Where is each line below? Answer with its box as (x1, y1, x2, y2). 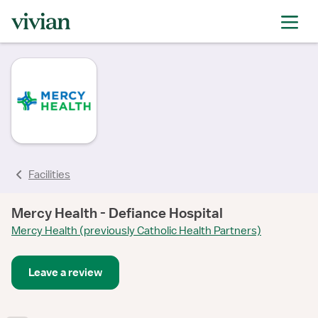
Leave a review (28, 265, 102, 280)
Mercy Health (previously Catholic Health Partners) (11, 224, 261, 238)
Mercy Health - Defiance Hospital (11, 204, 223, 221)
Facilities (28, 168, 70, 182)
